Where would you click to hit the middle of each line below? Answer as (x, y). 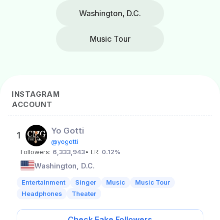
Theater (84, 194)
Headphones (42, 194)
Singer (86, 182)
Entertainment (43, 182)
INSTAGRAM (36, 94)
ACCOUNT (32, 104)
